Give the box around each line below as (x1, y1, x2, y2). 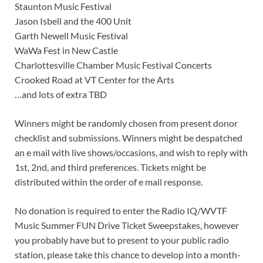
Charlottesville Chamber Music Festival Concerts (15, 59, 212, 70)
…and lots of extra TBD (15, 88, 107, 100)
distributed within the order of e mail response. (15, 176, 203, 187)
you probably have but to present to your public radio (15, 234, 229, 245)
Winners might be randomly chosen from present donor (15, 117, 238, 129)
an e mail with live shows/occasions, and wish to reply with (15, 146, 248, 158)
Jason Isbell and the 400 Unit (15, 15, 131, 26)
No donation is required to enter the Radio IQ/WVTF (15, 204, 227, 216)
